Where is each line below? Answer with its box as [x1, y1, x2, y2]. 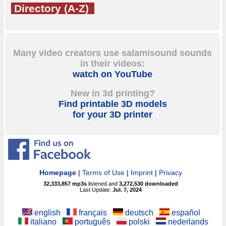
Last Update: [80, 186, 113, 193]
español [169, 208, 200, 217]
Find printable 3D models [58, 99, 167, 109]
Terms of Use [82, 168, 125, 177]
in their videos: [80, 58, 145, 69]
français [76, 208, 107, 217]
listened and [87, 180, 120, 187]
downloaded [145, 180, 179, 187]
